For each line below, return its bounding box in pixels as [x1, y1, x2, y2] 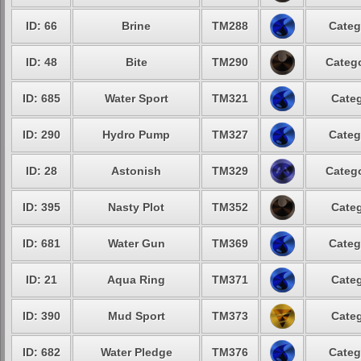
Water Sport [104, 92, 168, 105]
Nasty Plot [108, 201, 164, 214]
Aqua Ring [107, 273, 165, 286]
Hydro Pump [102, 128, 170, 141]
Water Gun [107, 237, 165, 250]
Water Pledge [100, 346, 172, 359]
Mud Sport [107, 309, 165, 322]
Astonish [111, 164, 161, 177]
